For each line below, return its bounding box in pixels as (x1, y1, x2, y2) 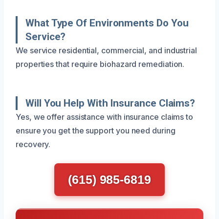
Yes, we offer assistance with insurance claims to (16, 111, 194, 122)
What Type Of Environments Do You (25, 17, 189, 29)
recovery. (16, 139, 51, 149)
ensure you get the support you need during (16, 125, 175, 135)
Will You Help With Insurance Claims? (25, 97, 196, 109)
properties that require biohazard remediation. (16, 59, 185, 69)
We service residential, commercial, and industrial (16, 45, 197, 55)
